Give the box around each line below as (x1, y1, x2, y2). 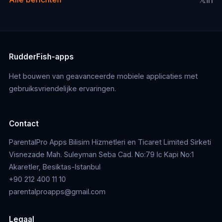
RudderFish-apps (8, 52, 74, 61)
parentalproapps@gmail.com (8, 187, 106, 196)
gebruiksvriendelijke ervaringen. (8, 84, 116, 93)
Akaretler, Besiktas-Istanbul (8, 162, 101, 171)
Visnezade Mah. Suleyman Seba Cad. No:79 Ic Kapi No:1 (8, 150, 194, 159)
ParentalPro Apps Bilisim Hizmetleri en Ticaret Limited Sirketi (8, 137, 211, 146)
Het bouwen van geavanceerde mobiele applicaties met (8, 72, 198, 81)
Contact (8, 118, 39, 128)
